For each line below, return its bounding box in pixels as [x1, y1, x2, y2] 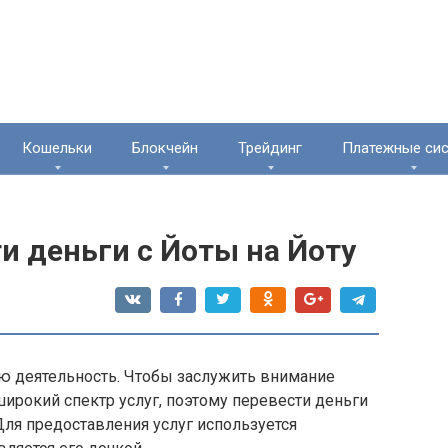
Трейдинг [238, 139, 302, 157]
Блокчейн [132, 139, 198, 157]
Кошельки [22, 139, 92, 157]
